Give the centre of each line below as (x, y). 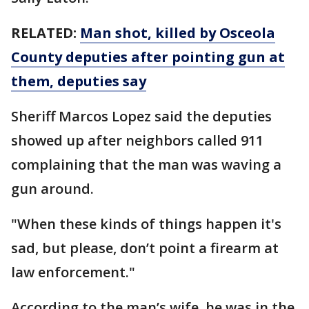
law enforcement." (73, 272)
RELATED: (46, 33)
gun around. (54, 189)
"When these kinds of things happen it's (146, 224)
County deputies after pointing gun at (148, 57)
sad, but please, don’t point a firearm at (145, 248)
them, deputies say (79, 81)
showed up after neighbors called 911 (137, 140)
